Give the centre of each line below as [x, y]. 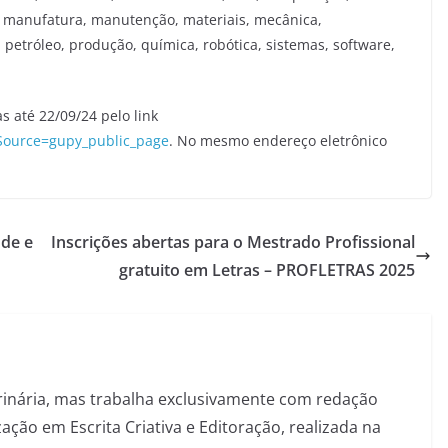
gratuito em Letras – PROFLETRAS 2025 [267, 269]
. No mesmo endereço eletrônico [278, 140]
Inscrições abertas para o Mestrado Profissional [233, 241]
